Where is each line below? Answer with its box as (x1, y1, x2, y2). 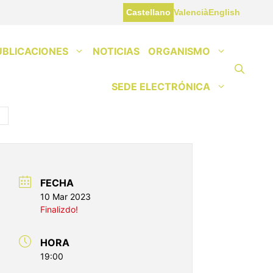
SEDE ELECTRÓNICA (112, 80, 210, 93)
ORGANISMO (148, 44, 210, 57)
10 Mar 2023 (40, 191, 91, 202)
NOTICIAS (93, 44, 140, 57)
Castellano (126, 7, 171, 17)
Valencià (174, 7, 209, 17)
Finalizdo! (40, 204, 78, 215)
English (208, 7, 241, 17)
